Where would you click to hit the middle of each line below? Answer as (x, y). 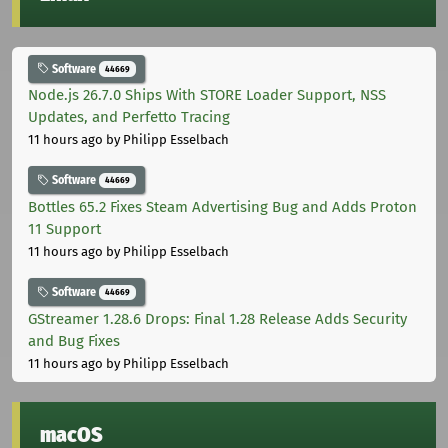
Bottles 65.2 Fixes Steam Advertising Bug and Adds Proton (222, 207)
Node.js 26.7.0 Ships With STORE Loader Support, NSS (207, 95)
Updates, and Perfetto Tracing (129, 117)
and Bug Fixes (74, 340)
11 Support (64, 229)
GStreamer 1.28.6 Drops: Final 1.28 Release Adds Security (217, 318)
